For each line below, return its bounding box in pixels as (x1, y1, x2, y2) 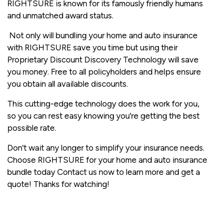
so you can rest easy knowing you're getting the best (7, 110, 200, 121)
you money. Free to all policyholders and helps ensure (7, 66, 201, 77)
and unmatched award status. (7, 10, 113, 20)
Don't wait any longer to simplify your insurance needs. (7, 142, 204, 153)
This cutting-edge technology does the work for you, (7, 98, 200, 108)
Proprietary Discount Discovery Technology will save (7, 54, 199, 64)
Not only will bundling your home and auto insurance (7, 30, 198, 40)
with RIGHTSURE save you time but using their (7, 42, 178, 52)
